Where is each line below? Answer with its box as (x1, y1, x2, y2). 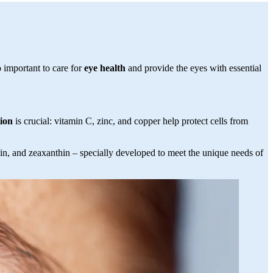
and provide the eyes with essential (126, 63, 261, 74)
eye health (84, 63, 126, 74)
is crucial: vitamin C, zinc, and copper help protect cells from (13, 116, 248, 127)
